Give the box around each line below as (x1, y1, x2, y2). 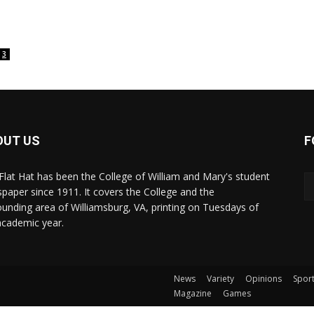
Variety (207, 273, 234, 285)
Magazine (174, 287, 212, 300)
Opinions (245, 273, 282, 285)
